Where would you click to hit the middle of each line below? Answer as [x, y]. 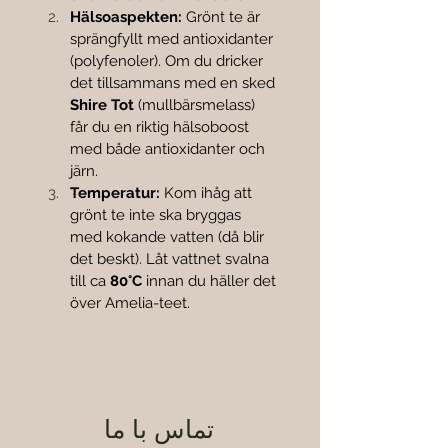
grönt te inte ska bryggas [157, 215]
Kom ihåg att [208, 193]
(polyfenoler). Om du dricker [168, 61]
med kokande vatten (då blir [169, 237]
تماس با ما [159, 429]
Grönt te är [223, 17]
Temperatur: [115, 193]
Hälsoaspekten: [126, 17]
